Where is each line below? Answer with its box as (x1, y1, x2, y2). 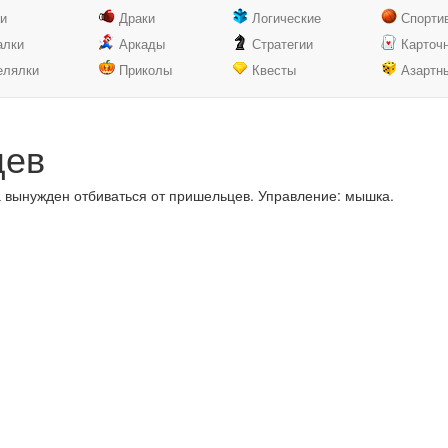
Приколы (118, 60, 172, 79)
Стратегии (251, 34, 313, 53)
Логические (251, 8, 321, 27)
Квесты (251, 60, 296, 79)
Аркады (118, 34, 165, 53)
